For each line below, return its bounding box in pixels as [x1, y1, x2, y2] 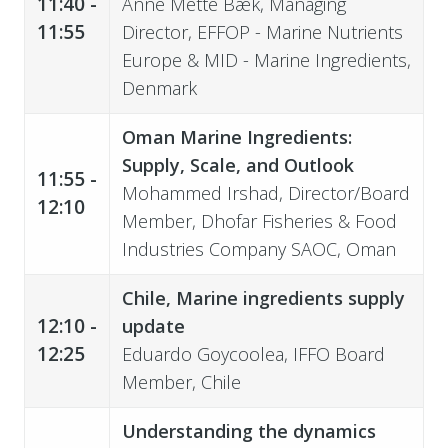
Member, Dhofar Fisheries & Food [121, 208, 397, 233]
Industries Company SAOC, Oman [121, 236, 401, 261]
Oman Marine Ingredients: [121, 124, 352, 149]
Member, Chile [121, 369, 241, 394]
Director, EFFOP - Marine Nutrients [121, 19, 403, 44]
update [121, 313, 185, 338]
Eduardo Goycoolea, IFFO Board [121, 341, 385, 366]
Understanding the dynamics [121, 418, 376, 443]
